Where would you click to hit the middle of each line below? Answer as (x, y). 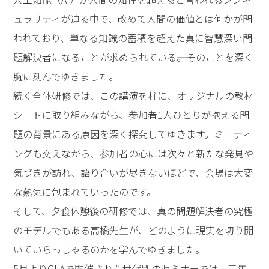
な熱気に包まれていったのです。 (85, 191)
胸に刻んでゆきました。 (66, 76)
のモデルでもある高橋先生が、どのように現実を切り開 (134, 230)
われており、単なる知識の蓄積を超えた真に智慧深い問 (133, 38)
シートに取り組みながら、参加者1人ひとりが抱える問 (131, 114)
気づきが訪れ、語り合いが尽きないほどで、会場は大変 (133, 172)
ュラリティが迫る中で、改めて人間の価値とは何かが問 (133, 18)
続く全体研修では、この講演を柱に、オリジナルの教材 (134, 95)
